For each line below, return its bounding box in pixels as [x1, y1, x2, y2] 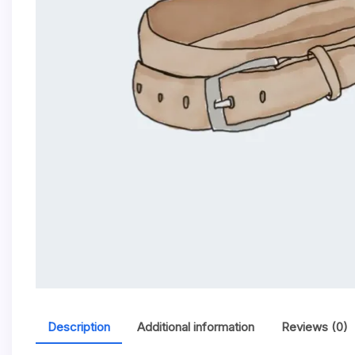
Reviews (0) [281, 319, 348, 335]
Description [48, 319, 110, 335]
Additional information [137, 319, 254, 335]
